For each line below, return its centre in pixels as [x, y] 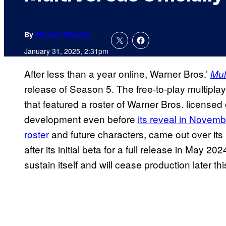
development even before [81, 119]
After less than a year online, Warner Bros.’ [117, 74]
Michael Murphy [63, 35]
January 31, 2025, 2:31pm [66, 51]
